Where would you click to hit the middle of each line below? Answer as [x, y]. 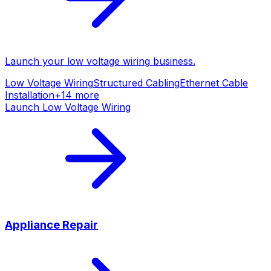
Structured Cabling [136, 83]
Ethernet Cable [214, 83]
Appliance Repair [51, 224]
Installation [30, 95]
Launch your [36, 61]
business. [173, 61]
